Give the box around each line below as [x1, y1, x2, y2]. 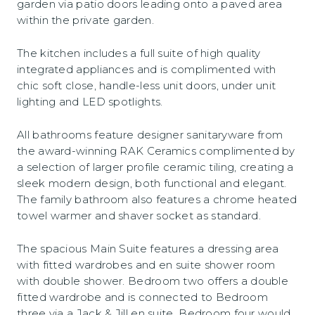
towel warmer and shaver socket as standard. [17, 209, 261, 222]
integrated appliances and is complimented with [17, 63, 276, 76]
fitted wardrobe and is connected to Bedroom [17, 290, 268, 304]
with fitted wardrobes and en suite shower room [17, 258, 276, 271]
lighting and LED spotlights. [17, 95, 163, 108]
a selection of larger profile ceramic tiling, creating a [17, 160, 294, 174]
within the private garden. [17, 13, 154, 27]
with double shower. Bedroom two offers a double [17, 274, 289, 288]
